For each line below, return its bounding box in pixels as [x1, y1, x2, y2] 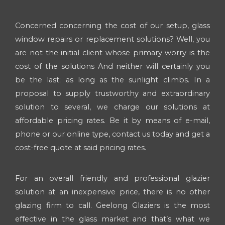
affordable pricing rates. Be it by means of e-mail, [15, 116, 210, 125]
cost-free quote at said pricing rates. [15, 143, 146, 152]
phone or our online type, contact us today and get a [15, 129, 210, 139]
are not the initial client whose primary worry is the [15, 48, 210, 57]
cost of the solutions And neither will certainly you [15, 61, 210, 71]
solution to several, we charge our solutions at [15, 102, 210, 111]
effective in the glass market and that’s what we [15, 214, 210, 224]
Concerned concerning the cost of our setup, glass [15, 21, 210, 30]
